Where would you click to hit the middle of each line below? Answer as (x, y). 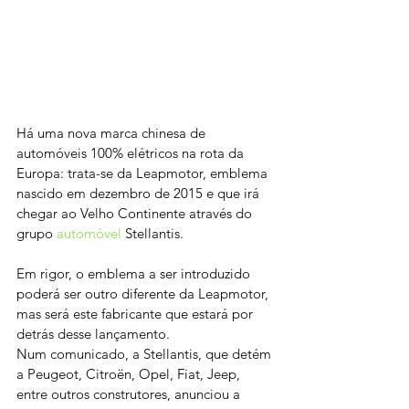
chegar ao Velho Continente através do (136, 214)
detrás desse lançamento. (93, 334)
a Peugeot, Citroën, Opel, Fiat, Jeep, (130, 374)
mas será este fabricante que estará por (136, 314)
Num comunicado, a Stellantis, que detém (146, 354)
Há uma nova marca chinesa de (113, 133)
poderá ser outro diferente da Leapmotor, (144, 294)
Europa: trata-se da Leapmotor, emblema (144, 173)
